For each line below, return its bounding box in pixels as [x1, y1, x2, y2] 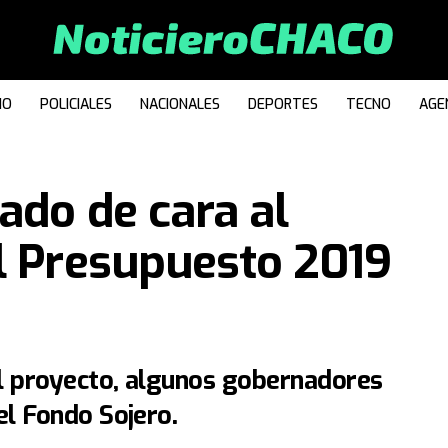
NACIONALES [140, 95, 220, 114]
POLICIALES [40, 95, 112, 114]
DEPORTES [248, 95, 318, 114]
